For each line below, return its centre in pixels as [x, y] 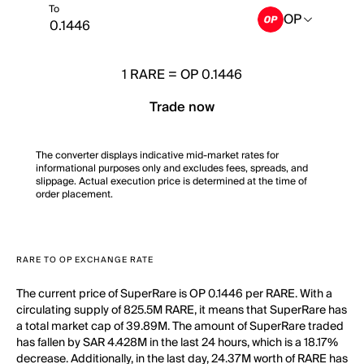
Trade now [182, 107]
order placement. [74, 195]
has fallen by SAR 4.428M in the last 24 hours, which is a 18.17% [177, 343]
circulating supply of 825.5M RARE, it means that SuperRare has [182, 310]
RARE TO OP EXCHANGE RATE [85, 260]
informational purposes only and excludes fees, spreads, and [172, 169]
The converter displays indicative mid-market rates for [157, 156]
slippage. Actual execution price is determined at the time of [171, 182]
